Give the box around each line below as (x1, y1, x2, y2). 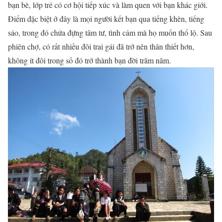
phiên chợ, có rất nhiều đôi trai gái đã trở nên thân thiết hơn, (8, 41, 194, 52)
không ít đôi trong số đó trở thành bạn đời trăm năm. (8, 55, 171, 65)
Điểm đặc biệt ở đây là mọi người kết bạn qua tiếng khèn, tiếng (8, 13, 204, 24)
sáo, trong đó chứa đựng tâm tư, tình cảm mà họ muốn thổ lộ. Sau (8, 27, 212, 38)
